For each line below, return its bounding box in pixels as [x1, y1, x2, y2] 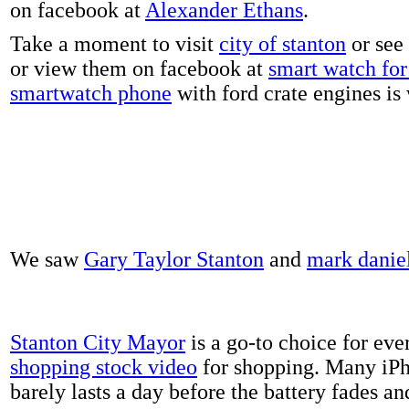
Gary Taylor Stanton [84, 246, 264, 271]
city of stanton [219, 31, 346, 56]
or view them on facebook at [10, 56, 268, 80]
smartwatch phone [10, 80, 172, 105]
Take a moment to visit [10, 31, 219, 56]
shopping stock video [10, 354, 197, 379]
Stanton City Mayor [10, 330, 185, 354]
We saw [10, 246, 84, 271]
